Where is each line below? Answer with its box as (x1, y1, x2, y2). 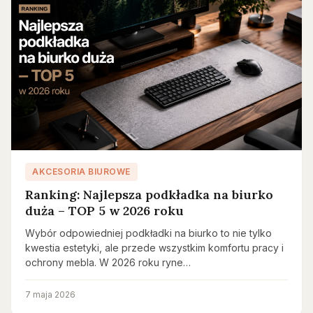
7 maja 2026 (25, 289, 75, 300)
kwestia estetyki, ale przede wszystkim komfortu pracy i (25, 242, 284, 254)
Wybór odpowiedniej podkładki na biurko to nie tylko (25, 227, 272, 239)
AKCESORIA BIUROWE (32, 166, 131, 177)
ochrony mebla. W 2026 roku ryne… (25, 256, 191, 268)
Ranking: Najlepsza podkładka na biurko (25, 187, 273, 203)
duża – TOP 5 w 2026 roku (25, 203, 184, 219)
